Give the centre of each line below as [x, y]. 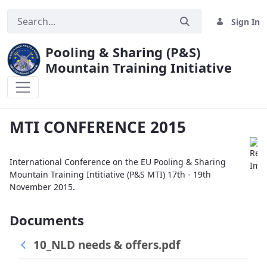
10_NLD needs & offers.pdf [107, 245]
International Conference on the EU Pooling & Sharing [118, 162]
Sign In [246, 21]
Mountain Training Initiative [139, 67]
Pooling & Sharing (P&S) [123, 52]
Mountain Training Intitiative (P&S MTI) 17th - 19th [110, 174]
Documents [47, 220]
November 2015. [42, 187]
